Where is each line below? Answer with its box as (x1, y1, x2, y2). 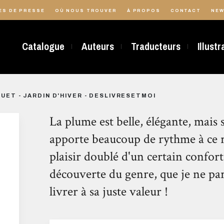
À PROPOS (126, 8, 160, 13)
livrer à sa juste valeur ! (49, 183, 168, 200)
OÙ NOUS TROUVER (54, 8, 117, 13)
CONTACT (170, 8, 201, 13)
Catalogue (21, 40, 64, 53)
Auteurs (81, 40, 114, 53)
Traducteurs (130, 40, 180, 53)
